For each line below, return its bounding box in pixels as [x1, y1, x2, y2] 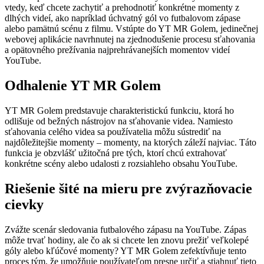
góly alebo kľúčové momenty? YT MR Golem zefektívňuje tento [5, 245, 246, 256]
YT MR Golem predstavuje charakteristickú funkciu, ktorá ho [5, 105, 234, 116]
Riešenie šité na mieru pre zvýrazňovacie [5, 181, 252, 197]
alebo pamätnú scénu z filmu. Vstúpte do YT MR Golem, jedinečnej [5, 24, 258, 34]
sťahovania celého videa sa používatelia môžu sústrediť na [5, 127, 221, 137]
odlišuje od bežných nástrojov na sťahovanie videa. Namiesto [5, 116, 233, 127]
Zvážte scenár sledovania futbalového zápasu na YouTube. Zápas [5, 224, 246, 235]
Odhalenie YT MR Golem [5, 78, 161, 94]
